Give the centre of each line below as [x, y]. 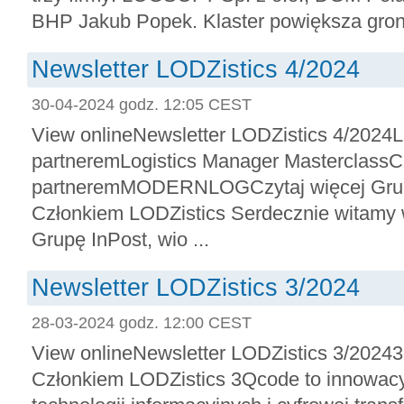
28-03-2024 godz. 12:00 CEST [142, 322]
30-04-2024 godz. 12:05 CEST [142, 104]
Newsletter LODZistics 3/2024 [196, 288]
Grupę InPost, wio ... [120, 239]
